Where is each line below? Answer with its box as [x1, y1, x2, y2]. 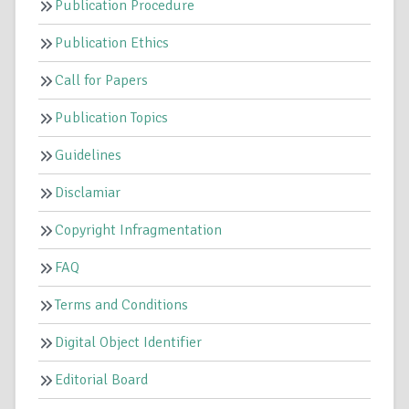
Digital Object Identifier [55, 332, 202, 351]
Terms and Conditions [55, 295, 188, 314]
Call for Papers [55, 70, 148, 89]
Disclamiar [55, 183, 121, 202]
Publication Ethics [55, 33, 169, 52]
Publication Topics [55, 108, 168, 127]
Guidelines [55, 145, 121, 164]
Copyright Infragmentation [55, 220, 222, 239]
